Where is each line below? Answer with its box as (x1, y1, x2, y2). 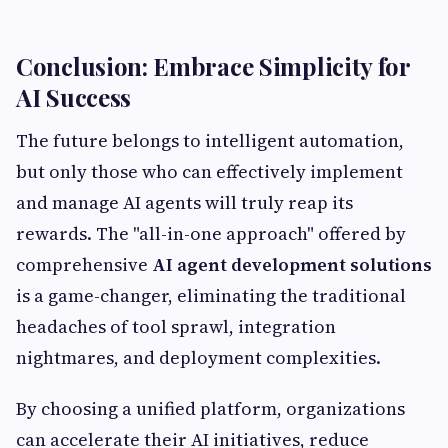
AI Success (16, 80, 131, 113)
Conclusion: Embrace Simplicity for (16, 49, 410, 82)
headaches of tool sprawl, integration (16, 313, 336, 339)
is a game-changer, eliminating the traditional (16, 282, 406, 308)
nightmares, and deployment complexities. (16, 344, 381, 370)
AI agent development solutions (152, 251, 432, 277)
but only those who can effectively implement (16, 158, 403, 184)
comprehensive (16, 251, 152, 277)
